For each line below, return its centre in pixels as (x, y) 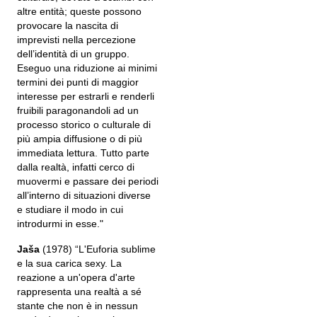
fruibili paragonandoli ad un (78, 110)
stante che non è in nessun (77, 306)
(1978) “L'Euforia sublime (98, 249)
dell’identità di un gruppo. (73, 54)
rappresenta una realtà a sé (79, 292)
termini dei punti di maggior (78, 82)
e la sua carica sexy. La (69, 263)
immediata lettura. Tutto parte (83, 153)
